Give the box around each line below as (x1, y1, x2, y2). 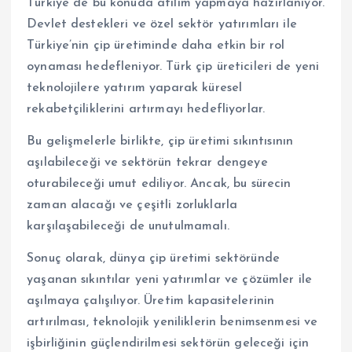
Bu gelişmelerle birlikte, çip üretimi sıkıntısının (27, 135, 294, 148)
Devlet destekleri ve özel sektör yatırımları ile (27, 18, 297, 31)
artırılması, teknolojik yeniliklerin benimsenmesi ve (27, 316, 318, 329)
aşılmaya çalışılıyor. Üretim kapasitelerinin (27, 295, 275, 308)
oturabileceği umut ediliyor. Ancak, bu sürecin (27, 178, 291, 191)
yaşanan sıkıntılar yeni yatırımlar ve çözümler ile (27, 273, 313, 287)
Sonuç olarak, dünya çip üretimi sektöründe (27, 252, 280, 266)
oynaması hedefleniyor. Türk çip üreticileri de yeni (27, 60, 320, 74)
